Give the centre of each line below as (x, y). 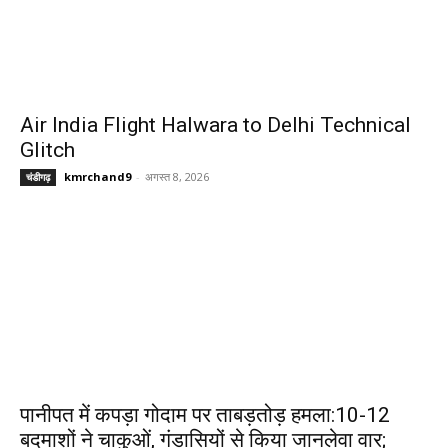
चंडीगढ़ (38, 177)
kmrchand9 (97, 177)
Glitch (47, 150)
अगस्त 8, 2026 (177, 177)
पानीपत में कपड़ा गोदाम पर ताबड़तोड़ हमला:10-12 (205, 415)
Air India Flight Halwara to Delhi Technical (215, 125)
